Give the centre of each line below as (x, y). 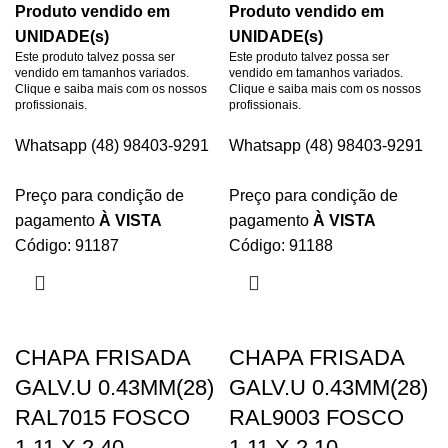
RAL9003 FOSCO (316, 417)
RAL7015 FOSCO (102, 417)
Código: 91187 (67, 245)
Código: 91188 (281, 245)
